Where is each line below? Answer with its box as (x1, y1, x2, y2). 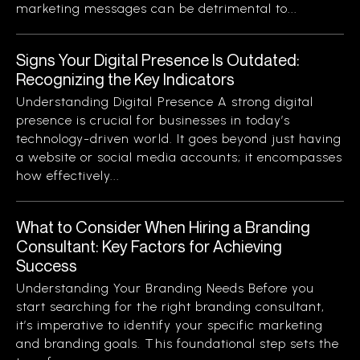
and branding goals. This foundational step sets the (16, 336, 340, 351)
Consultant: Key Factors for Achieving (16, 236, 282, 256)
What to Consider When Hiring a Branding (16, 217, 310, 237)
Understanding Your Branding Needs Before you (16, 280, 315, 296)
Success (16, 256, 77, 276)
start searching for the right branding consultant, (16, 299, 325, 314)
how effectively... (16, 168, 121, 183)
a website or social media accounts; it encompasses (16, 149, 343, 165)
